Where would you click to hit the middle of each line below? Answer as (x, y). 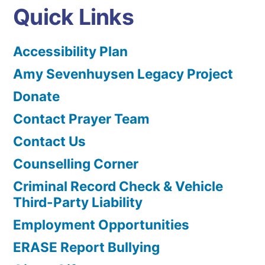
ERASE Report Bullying (86, 247)
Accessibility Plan (70, 51)
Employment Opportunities (101, 225)
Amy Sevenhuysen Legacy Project (123, 74)
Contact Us (49, 141)
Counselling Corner (76, 164)
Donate (36, 96)
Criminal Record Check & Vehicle (118, 186)
